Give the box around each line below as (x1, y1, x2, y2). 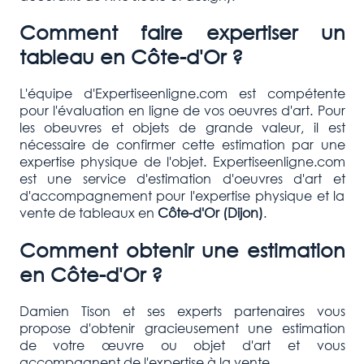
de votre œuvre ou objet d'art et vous (19, 336, 345, 354)
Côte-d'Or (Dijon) (154, 204, 263, 222)
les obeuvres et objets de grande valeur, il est (19, 119, 345, 136)
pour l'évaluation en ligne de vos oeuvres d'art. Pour (19, 102, 345, 119)
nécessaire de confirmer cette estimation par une (19, 136, 345, 154)
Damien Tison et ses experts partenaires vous (19, 302, 345, 320)
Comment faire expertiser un (19, 19, 345, 45)
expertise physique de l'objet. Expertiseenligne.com (19, 153, 345, 171)
